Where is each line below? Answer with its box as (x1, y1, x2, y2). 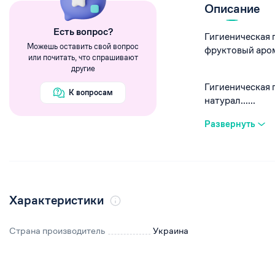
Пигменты (150, 31, 190, 42)
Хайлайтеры (150, 15, 198, 26)
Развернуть (204, 118, 255, 130)
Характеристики (9, 193, 104, 208)
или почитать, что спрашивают (28, 52, 138, 63)
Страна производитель (9, 225, 105, 236)
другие (71, 63, 95, 74)
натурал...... (204, 94, 255, 107)
